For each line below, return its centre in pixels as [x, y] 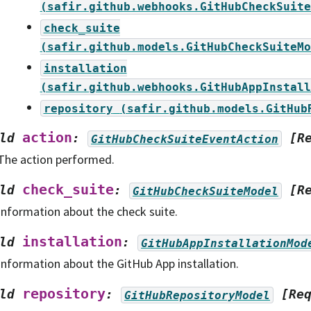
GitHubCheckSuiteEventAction [185, 139]
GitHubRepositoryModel [197, 295]
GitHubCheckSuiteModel [205, 191]
